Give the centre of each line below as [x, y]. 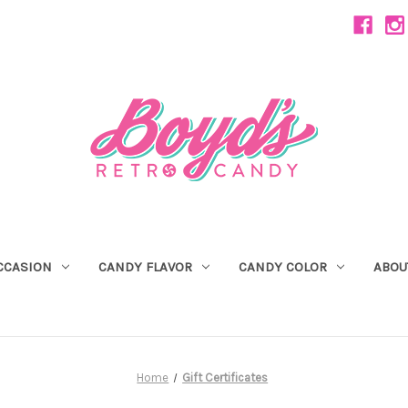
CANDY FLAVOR [145, 266]
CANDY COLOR [282, 266]
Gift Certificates [225, 377]
